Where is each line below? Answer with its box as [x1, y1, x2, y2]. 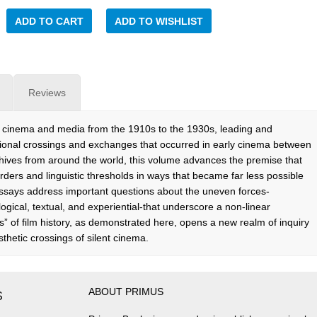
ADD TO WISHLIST [115, 16, 203, 27]
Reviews [28, 87, 66, 98]
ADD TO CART [15, 16, 83, 27]
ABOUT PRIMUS [88, 285, 163, 297]
